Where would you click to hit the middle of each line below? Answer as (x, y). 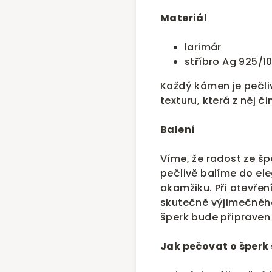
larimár (203, 47)
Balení (178, 130)
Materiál (184, 18)
